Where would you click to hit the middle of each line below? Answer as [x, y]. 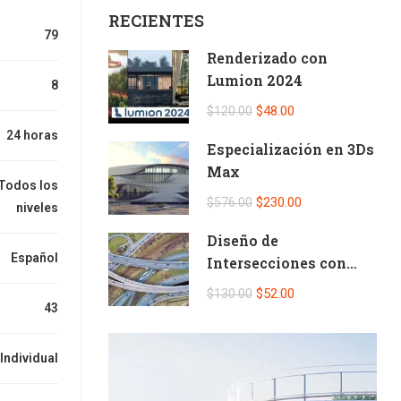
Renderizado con [267, 58]
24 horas [32, 136]
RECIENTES [156, 21]
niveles [37, 208]
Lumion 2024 [255, 80]
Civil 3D [236, 285]
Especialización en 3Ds [290, 149]
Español [34, 258]
